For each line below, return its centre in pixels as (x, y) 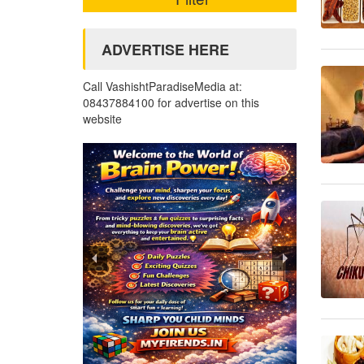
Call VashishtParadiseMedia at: (162, 86)
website (102, 119)
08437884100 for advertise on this (171, 102)
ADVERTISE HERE (165, 50)
